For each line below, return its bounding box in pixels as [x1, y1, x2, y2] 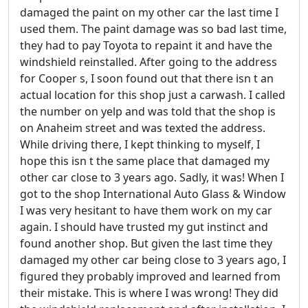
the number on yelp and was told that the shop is [20, 103, 276, 119]
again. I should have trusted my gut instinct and [20, 219, 268, 234]
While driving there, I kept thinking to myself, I [20, 136, 260, 152]
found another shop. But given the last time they [20, 235, 272, 251]
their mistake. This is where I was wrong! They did [20, 285, 278, 300]
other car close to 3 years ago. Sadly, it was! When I [20, 169, 284, 185]
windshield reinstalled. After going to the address [20, 54, 277, 69]
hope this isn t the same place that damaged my [20, 153, 269, 168]
